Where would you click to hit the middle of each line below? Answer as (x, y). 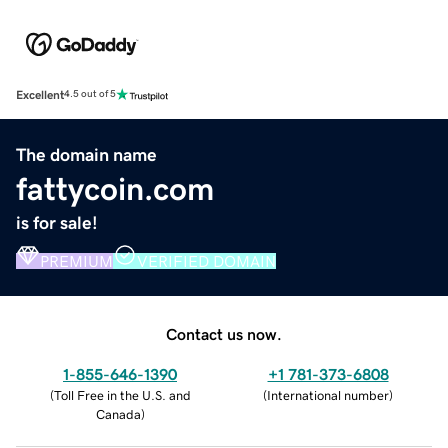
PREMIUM (76, 260)
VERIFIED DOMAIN (206, 260)
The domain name (86, 154)
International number (328, 395)
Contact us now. (224, 333)
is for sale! (57, 222)
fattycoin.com (115, 188)
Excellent (40, 94)
